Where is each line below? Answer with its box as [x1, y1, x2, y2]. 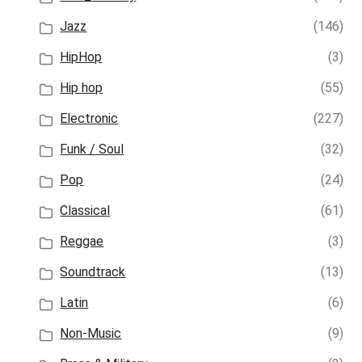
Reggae [60, 234, 104, 250]
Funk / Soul [60, 141, 124, 158]
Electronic [60, 111, 119, 127]
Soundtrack [60, 264, 126, 280]
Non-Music [60, 326, 122, 342]
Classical [60, 203, 111, 219]
